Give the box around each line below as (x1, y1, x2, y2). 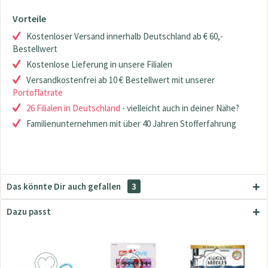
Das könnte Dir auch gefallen (7, 181, 123, 192)
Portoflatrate (13, 87, 63, 98)
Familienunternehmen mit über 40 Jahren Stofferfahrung (26, 118, 236, 129)
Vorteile (13, 13, 46, 25)
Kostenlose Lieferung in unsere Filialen (26, 59, 172, 70)
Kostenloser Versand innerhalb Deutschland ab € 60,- (26, 31, 223, 42)
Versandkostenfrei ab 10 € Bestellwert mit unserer (26, 74, 215, 86)
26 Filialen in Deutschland (26, 102, 120, 114)
